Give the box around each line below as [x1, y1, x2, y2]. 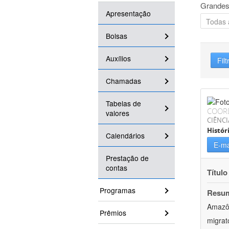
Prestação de [106, 153, 149, 164]
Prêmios [100, 208, 126, 218]
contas [106, 163, 127, 173]
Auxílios [106, 53, 131, 64]
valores [106, 108, 129, 119]
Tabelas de [106, 98, 141, 109]
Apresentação [106, 8, 151, 19]
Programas [100, 185, 135, 196]
